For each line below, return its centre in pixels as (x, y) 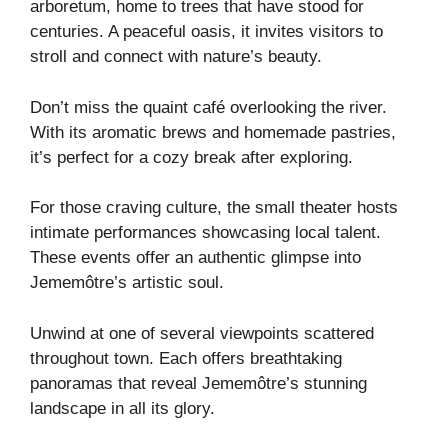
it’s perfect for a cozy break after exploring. (191, 157)
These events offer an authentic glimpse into (195, 258)
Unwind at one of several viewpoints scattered (202, 333)
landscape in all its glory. (122, 408)
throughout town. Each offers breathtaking (186, 358)
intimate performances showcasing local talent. (205, 233)
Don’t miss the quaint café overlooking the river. (208, 107)
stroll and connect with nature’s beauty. (176, 57)
